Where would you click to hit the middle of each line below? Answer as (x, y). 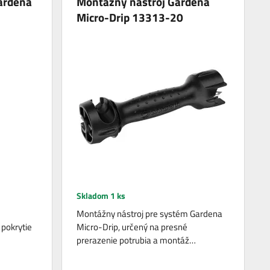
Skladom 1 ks (101, 196)
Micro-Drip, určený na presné (132, 227)
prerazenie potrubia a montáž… (137, 240)
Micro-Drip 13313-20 (130, 17)
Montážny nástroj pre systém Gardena (150, 214)
